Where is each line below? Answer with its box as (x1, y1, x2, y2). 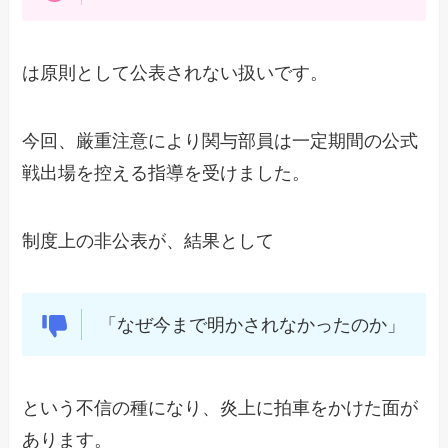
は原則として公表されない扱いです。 (22, 63, 329, 84)
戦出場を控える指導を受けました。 (22, 162, 311, 183)
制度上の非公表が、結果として (22, 230, 275, 251)
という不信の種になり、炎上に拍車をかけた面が (22, 398, 419, 419)
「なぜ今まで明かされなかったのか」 (98, 314, 405, 335)
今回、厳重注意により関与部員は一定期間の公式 (22, 130, 419, 151)
